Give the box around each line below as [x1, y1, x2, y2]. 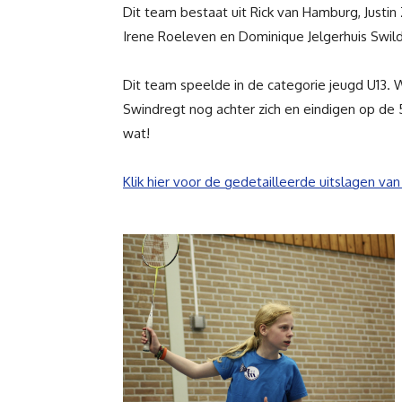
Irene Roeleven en [123, 27, 239, 45]
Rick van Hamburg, [250, 3, 364, 21]
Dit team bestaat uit [123, 3, 250, 21]
